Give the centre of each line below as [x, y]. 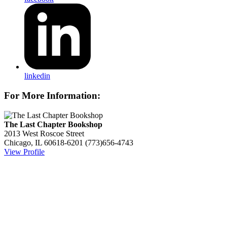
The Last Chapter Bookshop [53, 124]
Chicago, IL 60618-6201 [44, 142]
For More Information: [52, 96]
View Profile [24, 152]
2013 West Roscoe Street [44, 133]
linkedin [37, 76]
